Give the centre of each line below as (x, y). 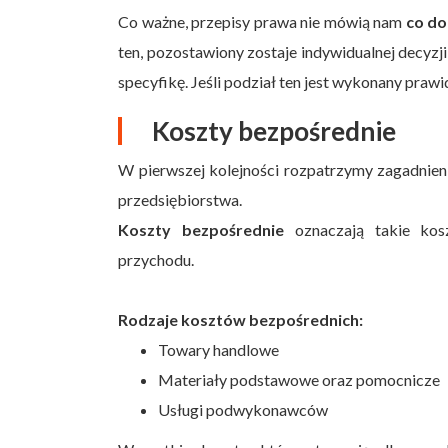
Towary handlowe (218, 349)
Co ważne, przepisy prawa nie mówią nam (262, 21)
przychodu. (156, 259)
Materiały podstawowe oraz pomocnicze (299, 379)
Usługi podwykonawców (243, 409)
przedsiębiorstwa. (180, 199)
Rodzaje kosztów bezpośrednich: (240, 319)
